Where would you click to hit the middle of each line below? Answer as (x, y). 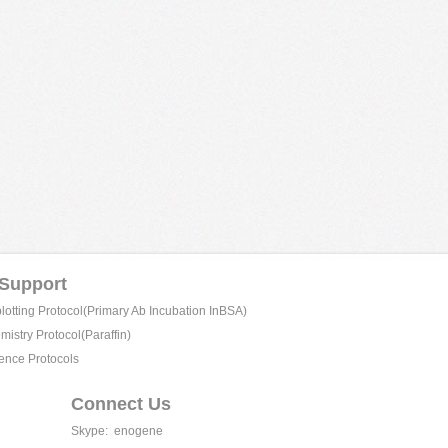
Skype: (89, 431)
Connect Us (121, 404)
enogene (135, 431)
